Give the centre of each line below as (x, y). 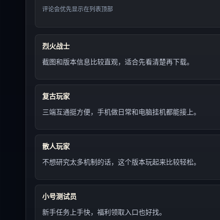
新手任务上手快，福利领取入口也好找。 (104, 212)
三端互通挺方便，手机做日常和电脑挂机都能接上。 (121, 112)
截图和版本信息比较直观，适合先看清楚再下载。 (118, 62)
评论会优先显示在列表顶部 (78, 9)
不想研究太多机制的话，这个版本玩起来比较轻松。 (121, 162)
